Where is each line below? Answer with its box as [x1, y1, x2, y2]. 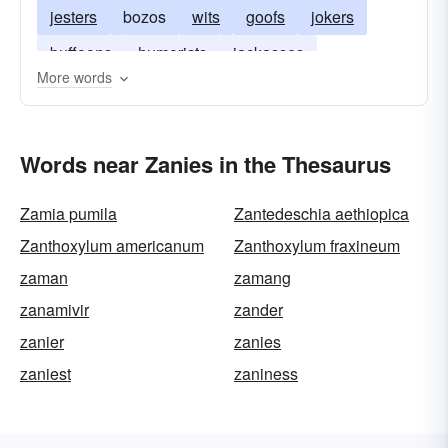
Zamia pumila [20, 202, 117, 225]
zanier [20, 330, 64, 353]
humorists [138, 41, 207, 64]
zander [234, 298, 283, 321]
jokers [311, 5, 354, 28]
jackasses [233, 41, 304, 64]
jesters [50, 5, 97, 28]
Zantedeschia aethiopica [234, 202, 409, 225]
